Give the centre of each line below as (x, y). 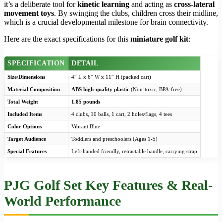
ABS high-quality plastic (100, 89)
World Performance (62, 201)
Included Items (25, 114)
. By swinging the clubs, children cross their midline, (136, 13)
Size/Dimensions (26, 77)
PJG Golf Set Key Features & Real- (108, 185)
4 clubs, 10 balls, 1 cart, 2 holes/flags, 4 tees (122, 114)
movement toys (29, 13)
